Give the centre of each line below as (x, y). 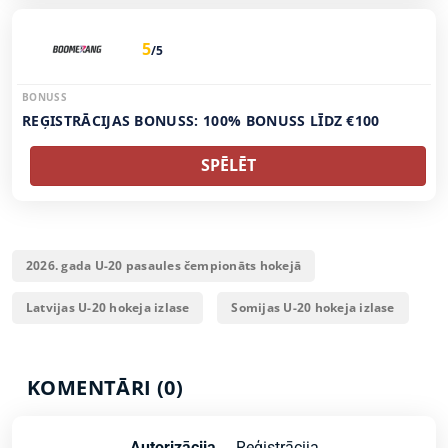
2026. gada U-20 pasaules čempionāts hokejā (164, 265)
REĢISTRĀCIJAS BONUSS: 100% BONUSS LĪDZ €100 (201, 120)
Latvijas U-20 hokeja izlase (108, 307)
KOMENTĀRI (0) (105, 387)
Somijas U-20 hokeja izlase (313, 307)
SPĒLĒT (228, 165)
